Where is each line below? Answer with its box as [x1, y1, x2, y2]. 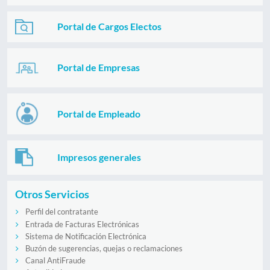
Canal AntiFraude [25, 256, 86, 266]
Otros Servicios [14, 187, 89, 201]
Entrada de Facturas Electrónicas [25, 219, 139, 229]
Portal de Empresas [57, 61, 140, 74]
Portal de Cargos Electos [57, 20, 162, 33]
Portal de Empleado [57, 107, 141, 119]
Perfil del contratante [25, 207, 98, 217]
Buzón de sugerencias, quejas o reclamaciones [25, 243, 183, 254]
